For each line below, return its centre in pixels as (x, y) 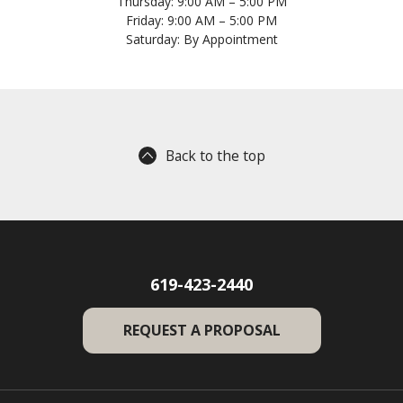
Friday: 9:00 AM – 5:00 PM (201, 20)
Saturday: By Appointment (201, 39)
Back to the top (215, 156)
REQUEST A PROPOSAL (201, 330)
